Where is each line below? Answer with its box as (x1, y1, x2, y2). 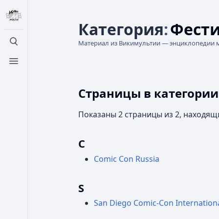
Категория (78, 19, 164, 40)
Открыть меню (13, 61, 71, 72)
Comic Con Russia (94, 153, 159, 164)
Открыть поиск (13, 41, 72, 52)
